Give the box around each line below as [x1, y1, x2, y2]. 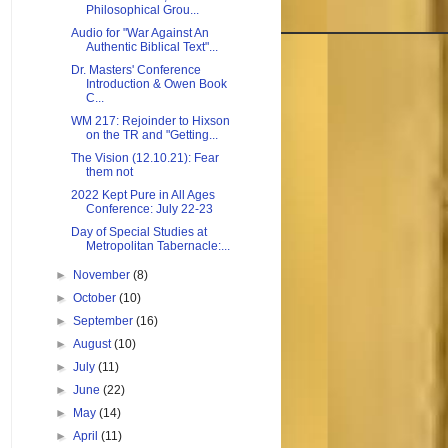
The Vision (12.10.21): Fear [70, 151, 219, 166]
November [73, 268, 134, 283]
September [73, 314, 137, 329]
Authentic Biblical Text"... [85, 40, 218, 55]
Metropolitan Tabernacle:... [85, 239, 230, 254]
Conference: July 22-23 [85, 202, 213, 217]
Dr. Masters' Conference [70, 63, 201, 78]
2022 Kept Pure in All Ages [70, 188, 215, 203]
